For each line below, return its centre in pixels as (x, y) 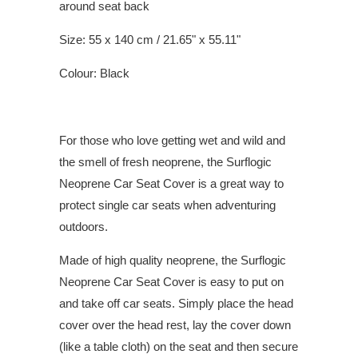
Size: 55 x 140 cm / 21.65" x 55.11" (150, 40)
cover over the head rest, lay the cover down (175, 325)
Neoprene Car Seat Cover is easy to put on (171, 282)
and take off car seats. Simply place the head (176, 304)
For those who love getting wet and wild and (172, 141)
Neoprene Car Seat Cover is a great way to (171, 184)
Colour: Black (94, 74)
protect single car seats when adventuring (167, 205)
